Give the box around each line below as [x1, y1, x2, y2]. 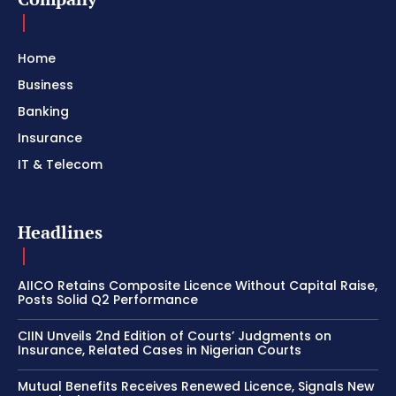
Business [18, 75, 73, 94]
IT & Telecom [18, 155, 103, 173]
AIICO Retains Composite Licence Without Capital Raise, [18, 276, 377, 294]
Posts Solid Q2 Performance [18, 290, 198, 308]
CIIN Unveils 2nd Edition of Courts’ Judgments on [18, 326, 331, 345]
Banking [18, 102, 69, 120]
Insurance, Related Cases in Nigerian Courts [18, 340, 301, 359]
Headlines [18, 219, 103, 244]
